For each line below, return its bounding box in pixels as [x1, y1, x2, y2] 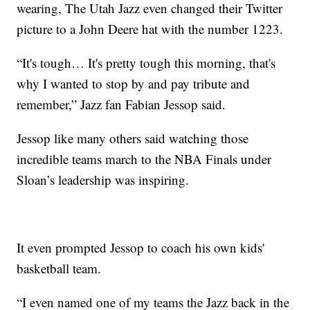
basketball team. [17, 259, 102, 277]
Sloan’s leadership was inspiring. [17, 171, 190, 189]
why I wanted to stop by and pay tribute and [17, 75, 250, 93]
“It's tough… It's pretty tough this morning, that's [17, 54, 276, 72]
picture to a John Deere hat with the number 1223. [17, 20, 284, 38]
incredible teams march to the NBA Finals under [17, 150, 272, 168]
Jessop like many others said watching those [17, 129, 249, 147]
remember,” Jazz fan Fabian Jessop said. [17, 95, 226, 113]
